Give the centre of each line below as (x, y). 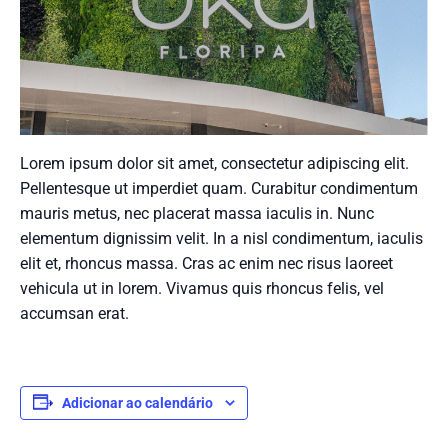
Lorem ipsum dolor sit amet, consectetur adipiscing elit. (214, 163)
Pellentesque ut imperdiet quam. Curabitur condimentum (219, 188)
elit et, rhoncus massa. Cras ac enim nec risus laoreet (206, 263)
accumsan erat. (74, 313)
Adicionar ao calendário (137, 403)
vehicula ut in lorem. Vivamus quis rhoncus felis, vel (202, 288)
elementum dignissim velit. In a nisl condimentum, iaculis (221, 238)
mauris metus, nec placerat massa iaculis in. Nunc (197, 213)
